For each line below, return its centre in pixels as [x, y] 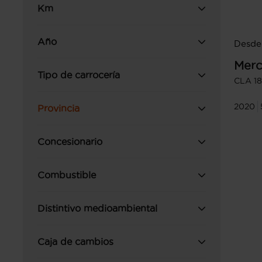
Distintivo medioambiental [97, 208]
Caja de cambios [75, 242]
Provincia [58, 108]
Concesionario [70, 142]
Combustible [67, 175]
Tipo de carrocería [79, 75]
